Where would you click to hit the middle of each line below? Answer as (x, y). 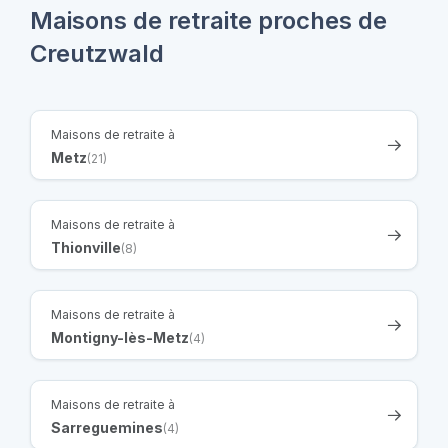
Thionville (86, 247)
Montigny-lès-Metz (120, 337)
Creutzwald (97, 53)
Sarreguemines (107, 427)
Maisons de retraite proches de (208, 20)
